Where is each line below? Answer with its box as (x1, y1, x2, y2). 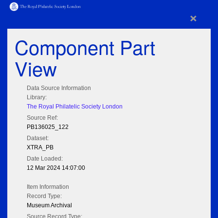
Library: (27, 94, 47, 101)
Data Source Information (27, 85, 91, 92)
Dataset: (27, 135, 49, 142)
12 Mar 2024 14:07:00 (27, 164, 85, 172)
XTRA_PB (27, 144, 54, 151)
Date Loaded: (27, 155, 63, 163)
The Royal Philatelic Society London (27, 103, 123, 110)
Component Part (15, 33, 155, 61)
